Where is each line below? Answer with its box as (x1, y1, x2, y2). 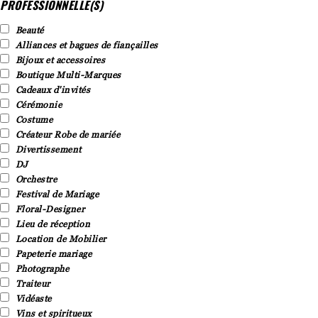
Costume (15, 113, 53, 125)
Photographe (15, 262, 69, 274)
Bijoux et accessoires (15, 53, 105, 65)
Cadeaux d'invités (15, 83, 90, 95)
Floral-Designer (15, 202, 84, 214)
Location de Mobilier (15, 232, 106, 244)
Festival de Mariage (15, 187, 99, 199)
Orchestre (15, 172, 57, 185)
